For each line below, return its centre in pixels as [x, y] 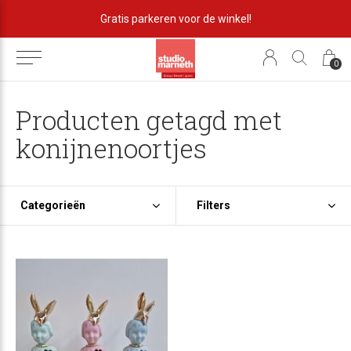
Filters [213, 205]
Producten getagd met [149, 120]
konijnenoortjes [111, 148]
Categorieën [53, 205]
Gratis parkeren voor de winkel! [175, 19]
